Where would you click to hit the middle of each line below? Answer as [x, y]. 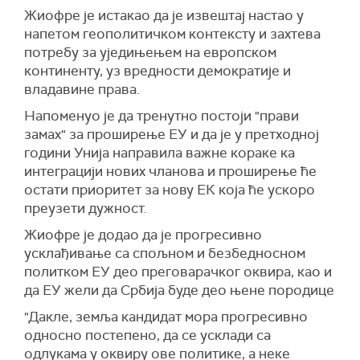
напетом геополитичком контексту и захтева [172, 33]
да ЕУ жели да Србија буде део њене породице [179, 290]
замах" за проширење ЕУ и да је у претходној [172, 134]
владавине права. [82, 89]
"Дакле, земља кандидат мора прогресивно [166, 316]
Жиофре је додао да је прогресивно [143, 234]
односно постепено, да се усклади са [147, 335]
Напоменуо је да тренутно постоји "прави [162, 115]
